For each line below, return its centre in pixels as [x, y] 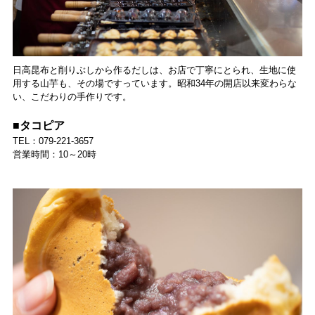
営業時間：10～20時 [54, 154]
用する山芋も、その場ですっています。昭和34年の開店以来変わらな [154, 83]
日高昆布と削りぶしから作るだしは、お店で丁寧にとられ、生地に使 [154, 70]
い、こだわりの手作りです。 [72, 97]
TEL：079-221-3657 [53, 141]
